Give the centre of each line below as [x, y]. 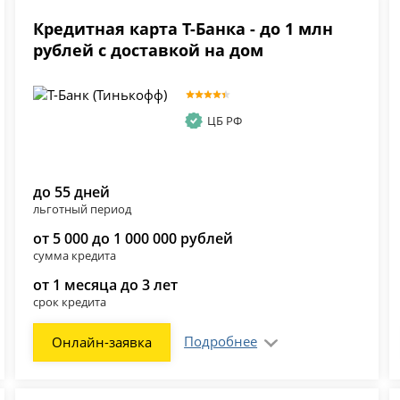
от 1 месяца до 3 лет [106, 285]
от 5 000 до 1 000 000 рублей [133, 239]
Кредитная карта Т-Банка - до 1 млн [183, 29]
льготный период [83, 209]
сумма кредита [75, 256]
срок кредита [70, 302]
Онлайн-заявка [102, 342]
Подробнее [221, 342]
